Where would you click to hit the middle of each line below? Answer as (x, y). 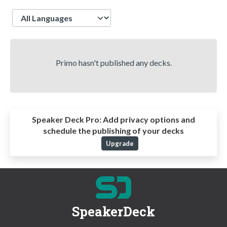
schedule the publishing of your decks (113, 131)
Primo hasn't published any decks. (113, 63)
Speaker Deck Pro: (67, 120)
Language (30, 14)
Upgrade (120, 144)
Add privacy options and (148, 120)
